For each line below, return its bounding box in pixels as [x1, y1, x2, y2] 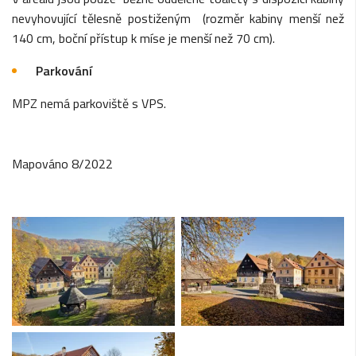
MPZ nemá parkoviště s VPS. [12, 94, 166, 114]
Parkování [36, 61, 92, 81]
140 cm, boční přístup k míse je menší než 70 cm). [12, 29, 275, 48]
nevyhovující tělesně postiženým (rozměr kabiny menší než [12, 9, 344, 29]
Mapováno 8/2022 [12, 154, 113, 174]
